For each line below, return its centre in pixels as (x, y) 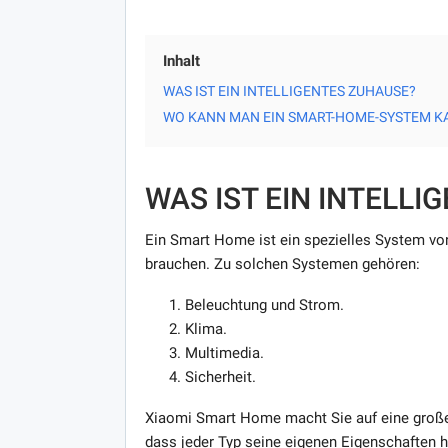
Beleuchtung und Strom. (264, 304)
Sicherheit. (220, 376)
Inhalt (181, 60)
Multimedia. (224, 352)
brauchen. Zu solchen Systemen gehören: (282, 263)
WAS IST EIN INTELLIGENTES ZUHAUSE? (289, 90)
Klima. (205, 328)
